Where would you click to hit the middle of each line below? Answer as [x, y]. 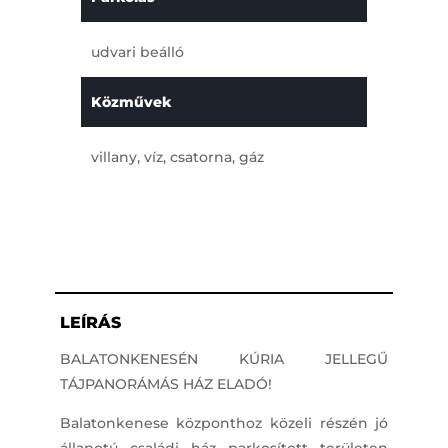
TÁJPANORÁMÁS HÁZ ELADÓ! [165, 384]
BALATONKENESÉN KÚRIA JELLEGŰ [224, 359]
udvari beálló [137, 51]
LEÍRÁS [90, 323]
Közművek [130, 101]
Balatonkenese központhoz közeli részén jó [224, 423]
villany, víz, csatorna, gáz [177, 156]
